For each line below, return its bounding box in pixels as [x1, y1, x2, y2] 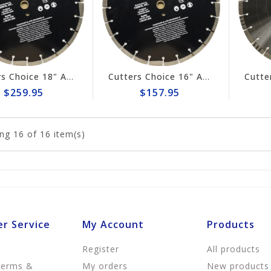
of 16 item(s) [27, 128, 85, 140]
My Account [82, 218, 144, 231]
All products [207, 243, 261, 255]
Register [82, 243, 119, 255]
